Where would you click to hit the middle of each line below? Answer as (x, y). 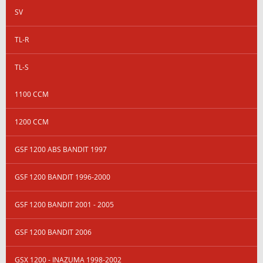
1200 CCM (32, 122)
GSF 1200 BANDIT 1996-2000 (63, 177)
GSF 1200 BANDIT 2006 (53, 232)
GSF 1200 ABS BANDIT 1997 (61, 149)
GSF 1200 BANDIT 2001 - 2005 (64, 204)
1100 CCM (32, 94)
